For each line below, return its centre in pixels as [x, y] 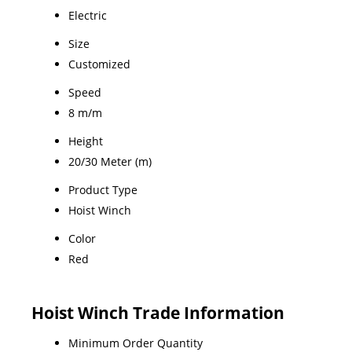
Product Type [103, 189]
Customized [99, 64]
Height [86, 141]
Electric [88, 15]
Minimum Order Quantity [136, 343]
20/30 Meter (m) [110, 161]
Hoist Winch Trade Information [158, 312]
